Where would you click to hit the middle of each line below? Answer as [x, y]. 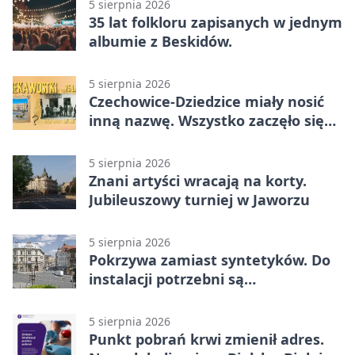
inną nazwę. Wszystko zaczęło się [206, 120]
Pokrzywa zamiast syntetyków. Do [210, 260]
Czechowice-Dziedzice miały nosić [206, 101]
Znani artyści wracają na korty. [198, 180]
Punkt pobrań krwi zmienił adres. [206, 339]
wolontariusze [139, 298]
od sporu [120, 139]
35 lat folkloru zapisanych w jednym [216, 22]
